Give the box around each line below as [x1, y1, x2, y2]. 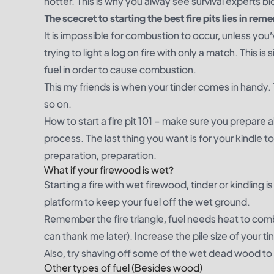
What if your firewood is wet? [44, 163, 174, 176]
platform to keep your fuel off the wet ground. [44, 195, 250, 208]
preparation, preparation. [44, 149, 157, 161]
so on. [44, 97, 72, 110]
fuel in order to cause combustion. [44, 63, 196, 76]
